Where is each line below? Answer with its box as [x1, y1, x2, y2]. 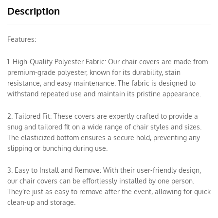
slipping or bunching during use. [7, 144, 108, 152]
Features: [7, 35, 36, 43]
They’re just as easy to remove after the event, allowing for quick [7, 187, 211, 196]
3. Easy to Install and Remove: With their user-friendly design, [7, 166, 201, 175]
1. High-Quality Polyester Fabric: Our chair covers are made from [7, 57, 208, 66]
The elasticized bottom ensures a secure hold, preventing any [7, 133, 200, 142]
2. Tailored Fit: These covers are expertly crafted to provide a [7, 111, 198, 120]
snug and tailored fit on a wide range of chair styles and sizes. [7, 122, 201, 131]
